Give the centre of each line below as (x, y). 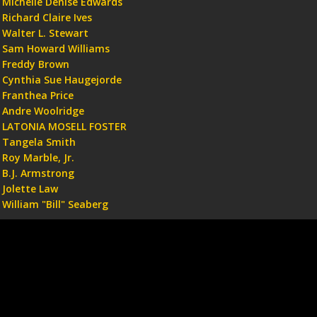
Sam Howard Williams (56, 48)
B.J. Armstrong (39, 173)
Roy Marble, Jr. (39, 157)
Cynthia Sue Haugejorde (62, 79)
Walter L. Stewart (46, 33)
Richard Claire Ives (47, 17)
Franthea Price (38, 95)
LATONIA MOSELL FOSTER (65, 126)
